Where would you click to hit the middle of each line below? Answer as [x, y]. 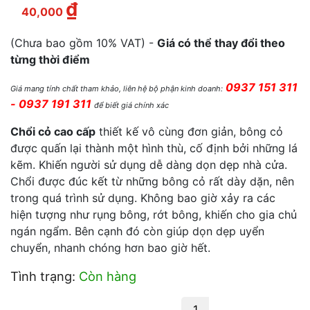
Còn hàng [108, 276]
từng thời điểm [50, 60]
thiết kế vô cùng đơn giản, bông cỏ [189, 131]
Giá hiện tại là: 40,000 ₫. [149, 11]
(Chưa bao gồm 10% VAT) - [84, 43]
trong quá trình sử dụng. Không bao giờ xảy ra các [143, 198]
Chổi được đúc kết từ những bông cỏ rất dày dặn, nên [152, 181]
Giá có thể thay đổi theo [221, 43]
